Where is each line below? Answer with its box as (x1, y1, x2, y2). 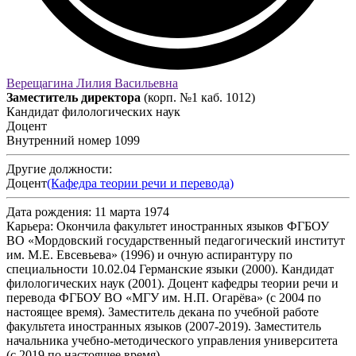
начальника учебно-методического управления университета (6, 333, 338, 347)
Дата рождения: (6, 204, 91, 219)
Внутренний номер (6, 133, 114, 147)
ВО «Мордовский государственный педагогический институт (6, 233, 345, 247)
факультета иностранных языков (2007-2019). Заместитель (6, 319, 321, 333)
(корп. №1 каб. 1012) (144, 90, 255, 104)
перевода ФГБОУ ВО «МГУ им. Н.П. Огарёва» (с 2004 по (6, 290, 321, 304)
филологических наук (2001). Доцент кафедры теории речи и (6, 276, 339, 290)
